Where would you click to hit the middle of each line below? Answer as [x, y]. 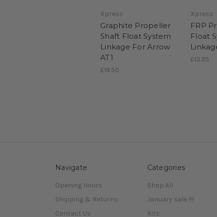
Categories [166, 168]
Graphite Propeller [136, 26]
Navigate [71, 168]
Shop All [160, 186]
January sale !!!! [170, 200]
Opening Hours [79, 186]
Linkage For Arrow [135, 47]
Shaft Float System [136, 36]
